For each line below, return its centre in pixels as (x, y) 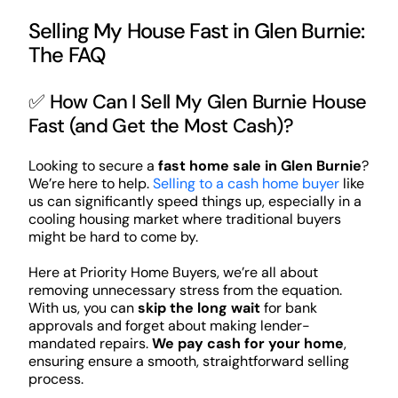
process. (56, 378)
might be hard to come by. (113, 236)
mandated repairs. (90, 343)
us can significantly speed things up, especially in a (195, 201)
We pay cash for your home (247, 343)
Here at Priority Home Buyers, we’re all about (173, 272)
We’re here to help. (90, 183)
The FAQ (67, 54)
